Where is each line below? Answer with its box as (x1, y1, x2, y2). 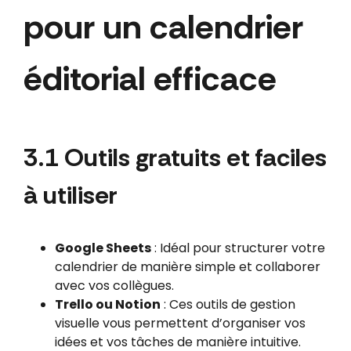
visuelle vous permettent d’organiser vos (54, 314, 306, 333)
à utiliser (23, 179, 118, 212)
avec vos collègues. (54, 277, 174, 295)
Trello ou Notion (54, 295, 161, 314)
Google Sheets (54, 239, 151, 258)
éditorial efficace (23, 56, 277, 102)
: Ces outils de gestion (160, 295, 295, 314)
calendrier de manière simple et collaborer (54, 258, 320, 277)
